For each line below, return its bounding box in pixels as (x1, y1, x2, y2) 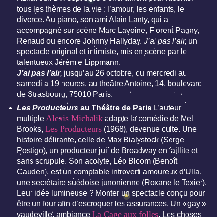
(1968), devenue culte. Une (102, 125, 197, 134)
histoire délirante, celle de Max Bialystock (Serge (17, 136, 184, 144)
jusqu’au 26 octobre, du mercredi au (62, 69, 187, 77)
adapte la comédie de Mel (103, 114, 193, 123)
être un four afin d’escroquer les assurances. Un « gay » (17, 200, 206, 208)
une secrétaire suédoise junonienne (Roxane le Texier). (17, 178, 207, 187)
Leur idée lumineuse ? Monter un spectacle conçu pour (17, 189, 205, 198)
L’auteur (152, 104, 181, 112)
